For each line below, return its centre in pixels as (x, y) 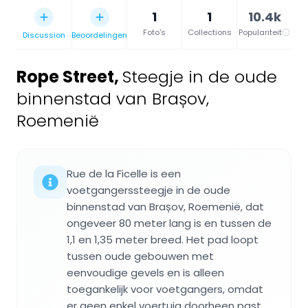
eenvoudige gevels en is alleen (145, 272)
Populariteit (260, 32)
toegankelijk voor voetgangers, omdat (165, 289)
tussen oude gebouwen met (140, 256)
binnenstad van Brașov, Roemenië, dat (165, 206)
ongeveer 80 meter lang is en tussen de (169, 223)
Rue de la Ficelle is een (124, 173)
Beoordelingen (99, 35)
